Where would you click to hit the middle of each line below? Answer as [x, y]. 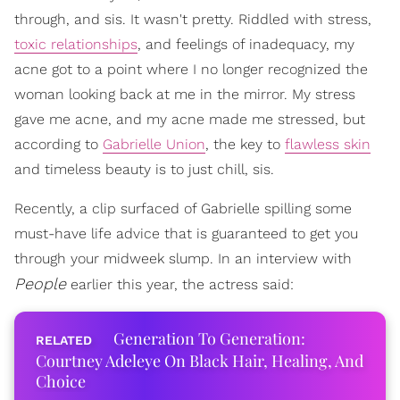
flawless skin [328, 144]
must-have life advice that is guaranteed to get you [186, 233]
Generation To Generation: [209, 338]
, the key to [245, 144]
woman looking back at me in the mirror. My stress [185, 94]
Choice [61, 381]
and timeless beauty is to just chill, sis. [144, 169]
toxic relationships [76, 44]
